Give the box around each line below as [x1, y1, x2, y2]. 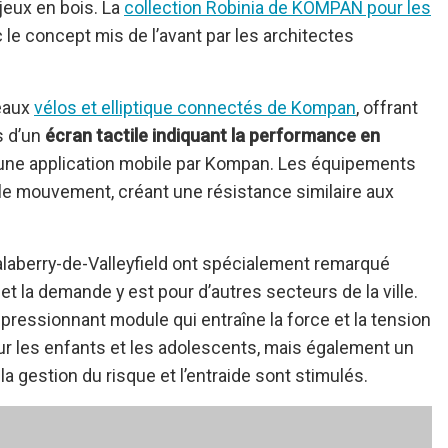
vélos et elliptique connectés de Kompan [34, 97, 356, 119]
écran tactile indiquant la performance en [45, 125, 380, 147]
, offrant [356, 97, 418, 119]
